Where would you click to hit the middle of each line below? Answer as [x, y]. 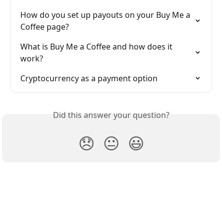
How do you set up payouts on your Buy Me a [106, 15]
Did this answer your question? [111, 115]
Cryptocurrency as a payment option [89, 79]
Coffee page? [45, 27]
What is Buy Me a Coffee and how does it [97, 47]
